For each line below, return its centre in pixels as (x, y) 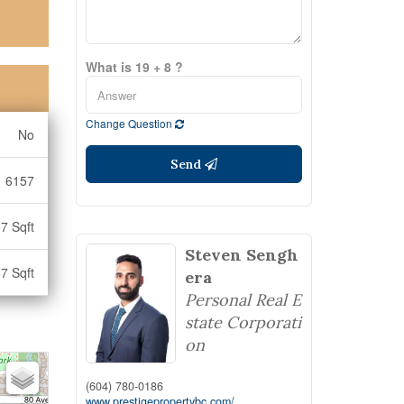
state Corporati (243, 322)
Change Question (130, 123)
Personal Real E (243, 300)
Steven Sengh (241, 255)
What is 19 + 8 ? (134, 67)
